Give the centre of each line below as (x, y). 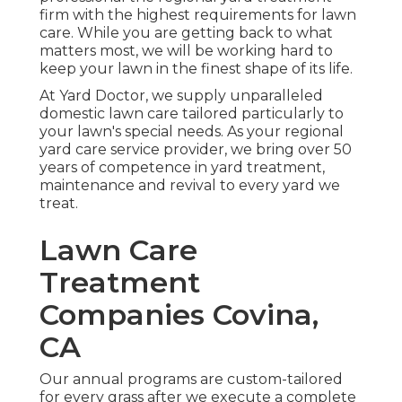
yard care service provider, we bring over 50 (196, 150)
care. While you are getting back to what (186, 33)
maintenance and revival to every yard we (190, 186)
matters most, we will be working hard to (186, 51)
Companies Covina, (179, 315)
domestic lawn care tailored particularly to (192, 114)
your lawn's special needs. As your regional (192, 132)
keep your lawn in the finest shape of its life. (196, 69)
